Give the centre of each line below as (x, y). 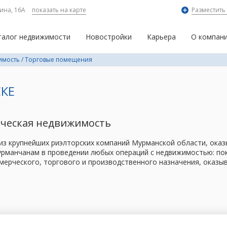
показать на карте (59, 10)
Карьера (161, 37)
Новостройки (109, 37)
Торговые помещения (59, 60)
